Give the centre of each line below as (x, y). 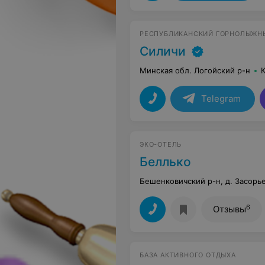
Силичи (163, 51)
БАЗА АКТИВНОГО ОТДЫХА (188, 255)
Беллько (165, 162)
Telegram (221, 98)
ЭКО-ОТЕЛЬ (161, 144)
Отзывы (230, 209)
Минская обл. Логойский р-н (195, 70)
